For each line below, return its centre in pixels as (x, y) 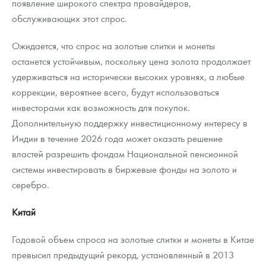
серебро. (31, 185)
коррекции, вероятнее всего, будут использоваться (115, 92)
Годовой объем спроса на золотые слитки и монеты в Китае (133, 239)
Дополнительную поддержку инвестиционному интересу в (130, 123)
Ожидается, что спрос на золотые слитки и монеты (113, 46)
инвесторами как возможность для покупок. (101, 107)
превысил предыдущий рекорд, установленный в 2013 (123, 255)
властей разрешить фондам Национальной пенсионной (125, 154)
